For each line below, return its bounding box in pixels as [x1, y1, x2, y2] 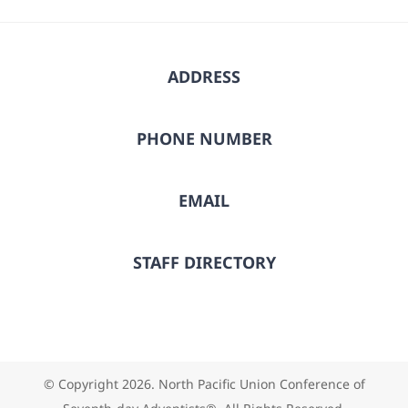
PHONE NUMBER [136, 127, 272, 149]
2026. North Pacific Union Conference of [121, 374, 365, 393]
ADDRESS [168, 65, 240, 87]
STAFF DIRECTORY [132, 250, 276, 273]
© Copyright [43, 374, 122, 393]
